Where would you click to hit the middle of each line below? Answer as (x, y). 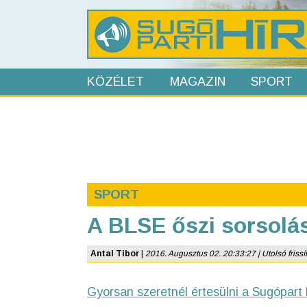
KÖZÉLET (115, 82)
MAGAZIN (197, 82)
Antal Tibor (115, 254)
